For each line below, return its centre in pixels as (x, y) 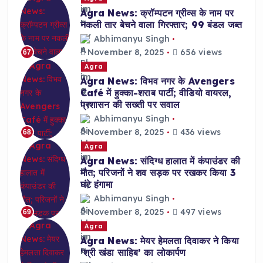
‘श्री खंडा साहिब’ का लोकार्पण (133, 252)
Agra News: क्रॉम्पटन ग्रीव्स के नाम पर (157, 13)
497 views (199, 212)
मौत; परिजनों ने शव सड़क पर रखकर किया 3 (158, 172)
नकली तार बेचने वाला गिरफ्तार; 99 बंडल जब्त (161, 24)
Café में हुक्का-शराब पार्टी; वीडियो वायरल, (156, 92)
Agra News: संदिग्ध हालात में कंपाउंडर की (160, 161)
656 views (200, 53)
